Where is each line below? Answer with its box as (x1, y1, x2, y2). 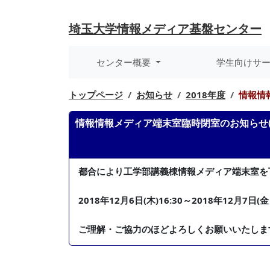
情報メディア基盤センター (117, 20, 262, 37)
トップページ (69, 89, 123, 101)
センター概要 (96, 56, 154, 68)
